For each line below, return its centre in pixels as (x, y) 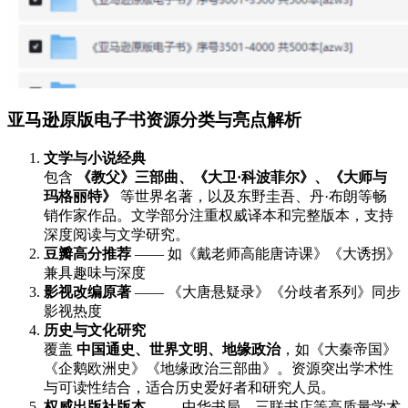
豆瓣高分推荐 (87, 254)
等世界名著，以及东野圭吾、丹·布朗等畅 (252, 197)
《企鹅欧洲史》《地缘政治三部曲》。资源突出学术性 (219, 369)
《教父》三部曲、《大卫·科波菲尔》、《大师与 (232, 178)
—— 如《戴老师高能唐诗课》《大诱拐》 (266, 254)
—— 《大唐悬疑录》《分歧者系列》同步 (266, 292)
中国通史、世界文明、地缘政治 (178, 350)
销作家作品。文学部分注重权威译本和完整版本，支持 (219, 216)
